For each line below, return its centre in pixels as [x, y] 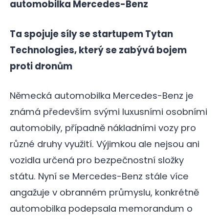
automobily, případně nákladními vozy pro [103, 128]
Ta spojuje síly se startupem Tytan [91, 34]
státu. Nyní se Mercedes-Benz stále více [99, 176]
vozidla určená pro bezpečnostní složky [97, 160]
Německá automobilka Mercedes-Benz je [102, 96]
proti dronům [41, 66]
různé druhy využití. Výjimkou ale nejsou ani [105, 144]
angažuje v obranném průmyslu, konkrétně [104, 193]
